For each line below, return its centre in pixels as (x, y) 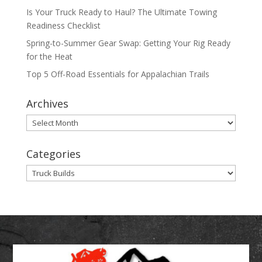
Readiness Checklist (63, 25)
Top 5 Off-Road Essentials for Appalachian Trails (118, 74)
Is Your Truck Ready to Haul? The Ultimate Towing (121, 12)
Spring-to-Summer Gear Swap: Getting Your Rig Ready (128, 43)
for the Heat (49, 56)
